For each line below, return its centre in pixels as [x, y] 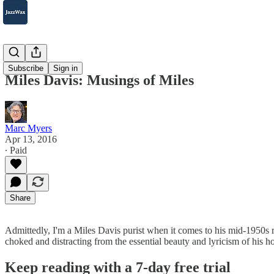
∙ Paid [16, 150]
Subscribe [26, 68]
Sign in [65, 68]
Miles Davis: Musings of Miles [99, 80]
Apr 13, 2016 [31, 139]
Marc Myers [28, 128]
